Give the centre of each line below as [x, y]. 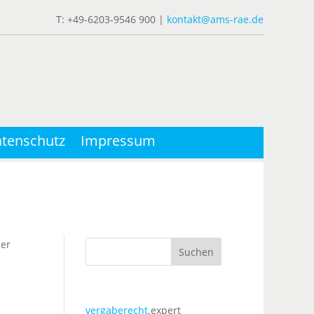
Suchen [197, 252]
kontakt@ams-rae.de [215, 19]
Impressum [118, 141]
